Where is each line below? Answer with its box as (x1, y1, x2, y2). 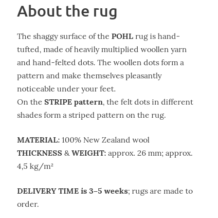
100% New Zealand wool (60, 135, 149, 145)
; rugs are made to (128, 186, 193, 196)
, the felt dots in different (103, 97, 193, 107)
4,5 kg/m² (17, 161, 54, 171)
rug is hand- (133, 31, 180, 41)
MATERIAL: (17, 134, 60, 145)
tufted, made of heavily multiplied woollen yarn (17, 44, 187, 54)
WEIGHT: (72, 147, 106, 158)
